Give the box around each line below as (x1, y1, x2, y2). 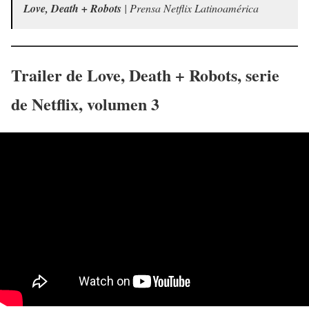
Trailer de (11, 62, 87, 87)
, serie (237, 62, 279, 87)
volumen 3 (87, 91, 159, 116)
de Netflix (11, 91, 79, 116)
